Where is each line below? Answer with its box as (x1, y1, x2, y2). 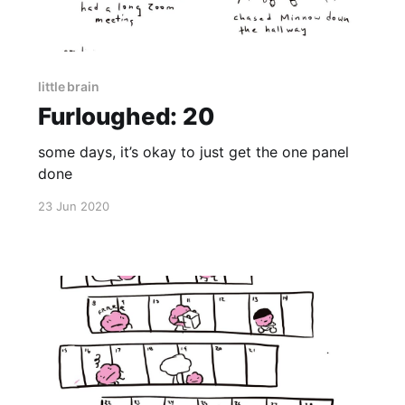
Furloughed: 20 (37, 101, 214, 130)
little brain (37, 78, 100, 94)
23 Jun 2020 (37, 198, 109, 213)
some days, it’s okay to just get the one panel (37, 142, 349, 161)
